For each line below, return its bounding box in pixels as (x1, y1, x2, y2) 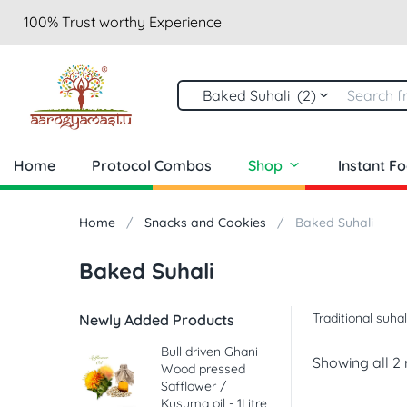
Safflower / (161, 378, 226, 395)
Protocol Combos (92, 156, 212, 175)
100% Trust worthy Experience (24, 13, 222, 31)
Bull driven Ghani (161, 343, 258, 361)
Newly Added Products (79, 311, 234, 330)
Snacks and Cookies (144, 214, 266, 232)
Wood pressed (161, 361, 245, 378)
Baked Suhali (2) (192, 85, 316, 104)
